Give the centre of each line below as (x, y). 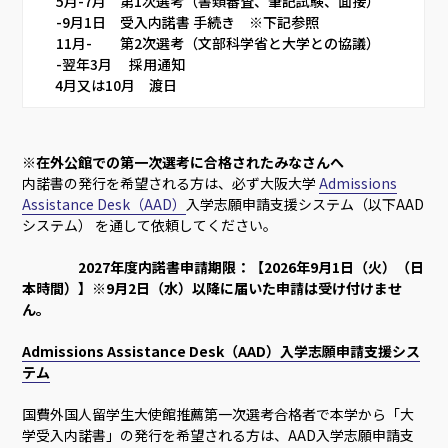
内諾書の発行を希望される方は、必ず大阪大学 (171, 183)
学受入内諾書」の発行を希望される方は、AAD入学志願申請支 (218, 435)
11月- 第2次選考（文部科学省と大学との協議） (226, 43)
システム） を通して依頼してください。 (150, 225)
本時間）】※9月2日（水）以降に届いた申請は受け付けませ (212, 288)
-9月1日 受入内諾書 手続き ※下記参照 (195, 22)
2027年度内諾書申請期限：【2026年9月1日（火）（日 (251, 267)
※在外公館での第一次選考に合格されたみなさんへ (183, 162)
